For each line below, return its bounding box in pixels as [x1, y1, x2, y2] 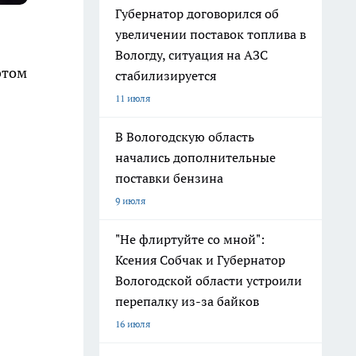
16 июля [115, 318, 150, 330]
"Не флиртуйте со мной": [115, 231, 265, 247]
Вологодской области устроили [115, 273, 302, 288]
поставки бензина [115, 170, 223, 186]
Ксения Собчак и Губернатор [115, 252, 285, 268]
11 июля [115, 92, 150, 104]
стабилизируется [115, 68, 216, 83]
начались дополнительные [115, 149, 276, 165]
